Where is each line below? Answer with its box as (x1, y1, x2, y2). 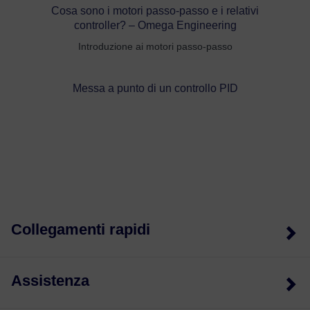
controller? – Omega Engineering (73, 19, 237, 31)
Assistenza (11, 271, 89, 289)
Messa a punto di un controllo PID (72, 82, 238, 94)
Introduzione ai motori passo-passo (77, 40, 232, 52)
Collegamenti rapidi (11, 220, 150, 238)
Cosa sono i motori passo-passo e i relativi (51, 4, 259, 17)
